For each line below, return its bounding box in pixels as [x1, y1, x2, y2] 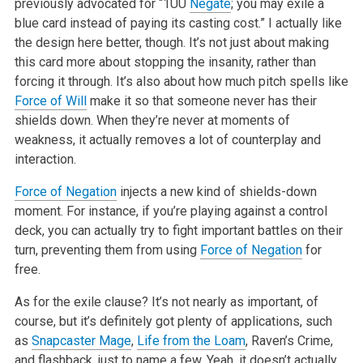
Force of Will [14, 92, 87, 109]
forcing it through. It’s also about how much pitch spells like [14, 73, 348, 89]
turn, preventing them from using [14, 241, 200, 258]
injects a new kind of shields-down [116, 183, 317, 199]
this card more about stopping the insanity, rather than [14, 53, 316, 70]
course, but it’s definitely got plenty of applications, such [14, 313, 332, 329]
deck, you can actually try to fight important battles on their [14, 222, 343, 238]
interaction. [14, 151, 76, 167]
